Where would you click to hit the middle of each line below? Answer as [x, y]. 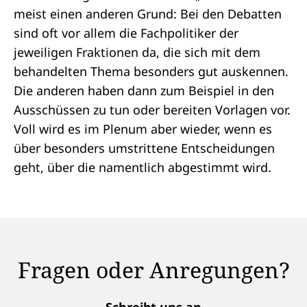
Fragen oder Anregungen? [153, 270]
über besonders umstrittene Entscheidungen [144, 148]
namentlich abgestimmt [169, 167]
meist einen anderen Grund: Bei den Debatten [148, 14]
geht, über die [56, 167]
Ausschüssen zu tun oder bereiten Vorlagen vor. [152, 110]
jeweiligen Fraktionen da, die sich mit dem [137, 52]
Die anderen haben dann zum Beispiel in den [144, 90]
